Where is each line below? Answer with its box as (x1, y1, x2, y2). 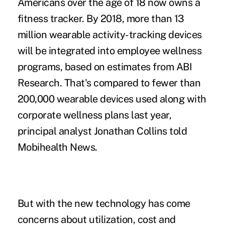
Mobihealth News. (17, 141, 97, 153)
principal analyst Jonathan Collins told (17, 125, 187, 137)
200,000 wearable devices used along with (17, 92, 206, 105)
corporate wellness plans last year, (17, 108, 172, 121)
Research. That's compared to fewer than (17, 76, 201, 89)
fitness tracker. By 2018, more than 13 (17, 12, 184, 25)
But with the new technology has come (17, 197, 190, 209)
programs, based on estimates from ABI (17, 60, 192, 73)
